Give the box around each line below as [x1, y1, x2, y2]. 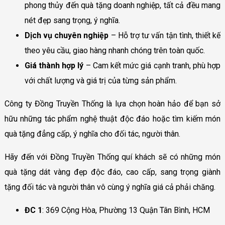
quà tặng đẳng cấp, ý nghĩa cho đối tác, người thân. [4, 129, 180, 139]
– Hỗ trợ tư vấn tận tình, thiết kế [108, 31, 221, 41]
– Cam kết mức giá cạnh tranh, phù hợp [83, 61, 221, 71]
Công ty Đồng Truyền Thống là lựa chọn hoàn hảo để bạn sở [4, 99, 221, 109]
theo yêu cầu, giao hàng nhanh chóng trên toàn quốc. [24, 46, 205, 56]
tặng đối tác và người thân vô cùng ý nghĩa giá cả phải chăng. [4, 182, 215, 192]
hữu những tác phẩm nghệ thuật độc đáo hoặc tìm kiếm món [4, 114, 221, 124]
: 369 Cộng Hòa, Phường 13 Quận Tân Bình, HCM [42, 205, 210, 215]
